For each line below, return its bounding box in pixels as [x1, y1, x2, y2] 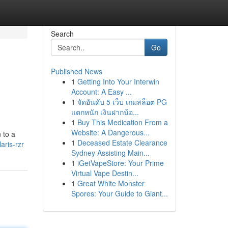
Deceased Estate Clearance [77, 137, 167, 148]
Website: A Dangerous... [71, 127, 150, 137]
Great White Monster [77, 178, 145, 188]
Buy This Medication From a [77, 117, 168, 127]
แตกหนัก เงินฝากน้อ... [71, 107, 139, 117]
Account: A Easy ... [71, 87, 132, 97]
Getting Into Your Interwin [77, 76, 159, 87]
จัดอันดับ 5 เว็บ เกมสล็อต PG [77, 97, 167, 107]
